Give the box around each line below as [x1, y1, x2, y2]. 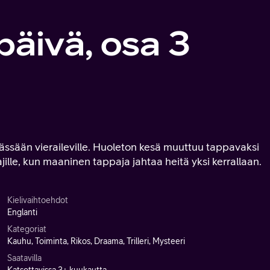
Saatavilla [7, 253, 42, 263]
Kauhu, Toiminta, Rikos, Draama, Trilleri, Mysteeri [7, 236, 185, 246]
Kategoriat [7, 224, 46, 234]
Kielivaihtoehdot [7, 195, 68, 205]
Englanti [7, 207, 37, 217]
